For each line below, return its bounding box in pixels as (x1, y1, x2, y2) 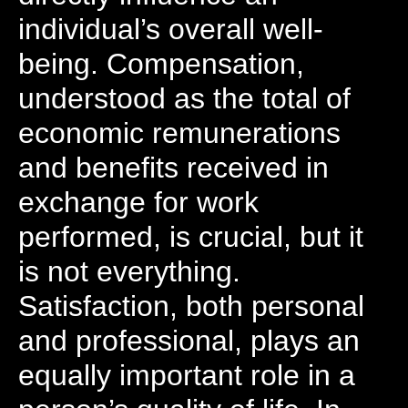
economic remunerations (18, 117, 341, 149)
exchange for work (18, 186, 259, 219)
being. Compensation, (18, 47, 304, 80)
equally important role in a (18, 359, 355, 392)
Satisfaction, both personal (18, 290, 364, 322)
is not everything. (18, 255, 240, 288)
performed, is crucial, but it (18, 220, 363, 253)
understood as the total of (18, 82, 351, 115)
